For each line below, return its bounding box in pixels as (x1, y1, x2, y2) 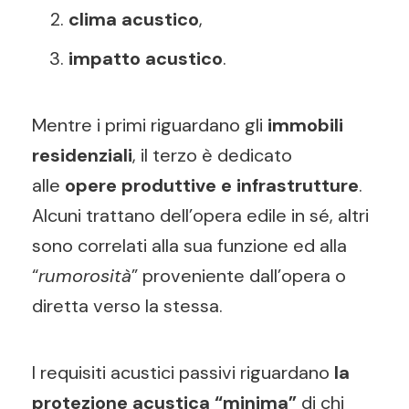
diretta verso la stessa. (32, 293, 223, 318)
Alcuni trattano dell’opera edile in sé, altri (32, 203, 369, 227)
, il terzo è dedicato (132, 142, 292, 167)
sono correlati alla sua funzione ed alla (32, 233, 347, 257)
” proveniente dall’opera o (131, 263, 346, 288)
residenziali (32, 142, 132, 167)
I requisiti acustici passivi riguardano (32, 360, 334, 384)
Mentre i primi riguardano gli (32, 112, 267, 137)
